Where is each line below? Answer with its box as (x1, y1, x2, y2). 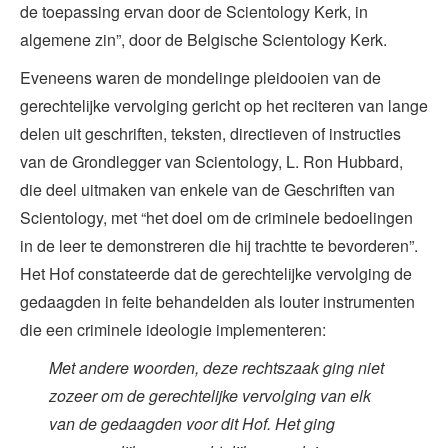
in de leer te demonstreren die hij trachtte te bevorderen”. (20, 233, 418, 257)
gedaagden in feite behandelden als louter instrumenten (20, 289, 415, 313)
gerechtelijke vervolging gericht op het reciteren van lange (20, 93, 428, 117)
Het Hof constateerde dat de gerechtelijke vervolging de (20, 261, 412, 285)
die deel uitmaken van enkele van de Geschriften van (20, 177, 395, 201)
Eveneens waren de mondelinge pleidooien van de (20, 65, 381, 89)
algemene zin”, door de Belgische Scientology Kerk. (20, 27, 387, 51)
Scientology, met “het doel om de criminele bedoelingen (20, 205, 413, 229)
